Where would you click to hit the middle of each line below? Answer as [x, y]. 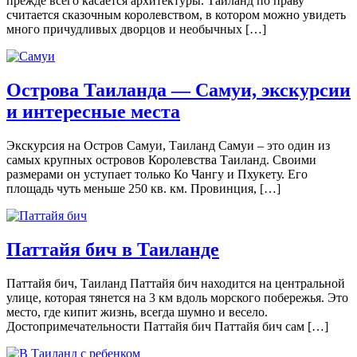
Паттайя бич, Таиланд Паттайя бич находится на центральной [176, 283]
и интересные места [93, 111]
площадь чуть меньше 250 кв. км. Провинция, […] [143, 188]
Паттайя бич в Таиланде [113, 249]
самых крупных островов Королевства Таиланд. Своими [161, 159]
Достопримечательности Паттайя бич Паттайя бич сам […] [167, 326]
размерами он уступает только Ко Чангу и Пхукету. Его [157, 174]
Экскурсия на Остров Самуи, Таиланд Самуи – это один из [168, 145]
